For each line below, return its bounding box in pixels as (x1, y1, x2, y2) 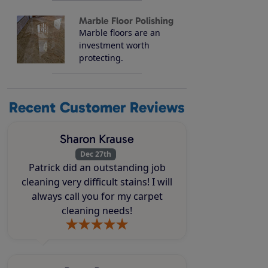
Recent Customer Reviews (9, 98, 185, 117)
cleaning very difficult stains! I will (22, 175, 152, 188)
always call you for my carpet (31, 189, 101, 203)
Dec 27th (80, 148, 111, 159)
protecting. (79, 51, 123, 63)
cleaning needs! (62, 203, 132, 217)
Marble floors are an (79, 26, 160, 38)
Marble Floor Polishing (79, 14, 173, 26)
